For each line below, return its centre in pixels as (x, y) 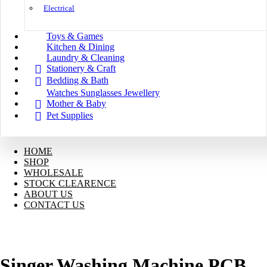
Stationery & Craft (81, 69)
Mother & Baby (76, 103)
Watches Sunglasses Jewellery (103, 92)
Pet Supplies (70, 116)
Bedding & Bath (77, 80)
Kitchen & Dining (80, 47)
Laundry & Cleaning (86, 58)
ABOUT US (48, 194)
